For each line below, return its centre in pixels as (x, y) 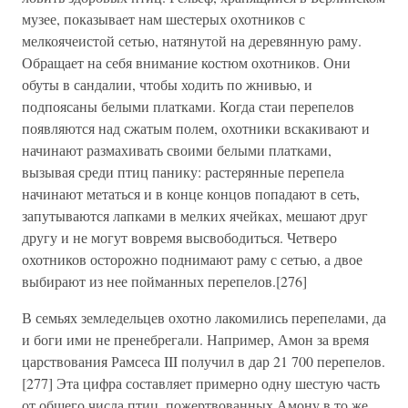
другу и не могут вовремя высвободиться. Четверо (179, 238)
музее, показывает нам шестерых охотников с (163, 19)
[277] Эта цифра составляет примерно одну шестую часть (201, 383)
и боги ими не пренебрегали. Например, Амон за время (195, 340)
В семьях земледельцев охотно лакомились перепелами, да (204, 318)
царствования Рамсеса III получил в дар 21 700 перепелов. (204, 362)
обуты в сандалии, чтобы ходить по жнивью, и (167, 85)
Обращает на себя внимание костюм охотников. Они (186, 63)
